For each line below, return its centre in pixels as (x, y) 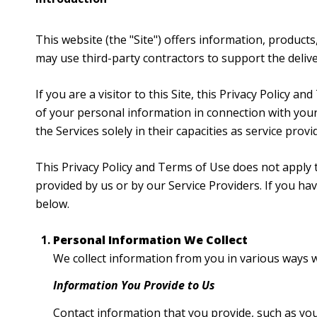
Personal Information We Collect (150, 240)
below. (52, 203)
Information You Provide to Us (134, 286)
